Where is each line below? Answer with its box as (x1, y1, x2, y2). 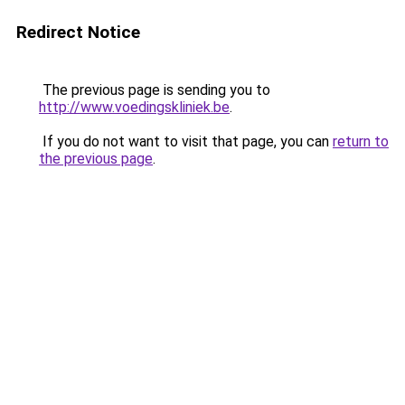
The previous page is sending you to (39, 81, 270, 99)
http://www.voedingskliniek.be (39, 99, 230, 116)
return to (333, 133, 389, 150)
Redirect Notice (16, 22, 140, 42)
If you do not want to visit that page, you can (39, 133, 333, 150)
